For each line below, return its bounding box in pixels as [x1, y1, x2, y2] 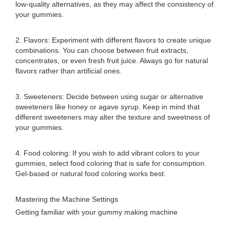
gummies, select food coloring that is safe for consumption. [15, 159, 206, 167]
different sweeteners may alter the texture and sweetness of [15, 113, 210, 121]
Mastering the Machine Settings [15, 195, 118, 203]
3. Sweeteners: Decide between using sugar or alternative [15, 92, 203, 101]
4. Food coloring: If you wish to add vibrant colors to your [15, 149, 200, 157]
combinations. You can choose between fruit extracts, [15, 46, 188, 54]
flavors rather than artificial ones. [15, 67, 122, 75]
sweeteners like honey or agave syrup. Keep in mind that [15, 103, 200, 111]
